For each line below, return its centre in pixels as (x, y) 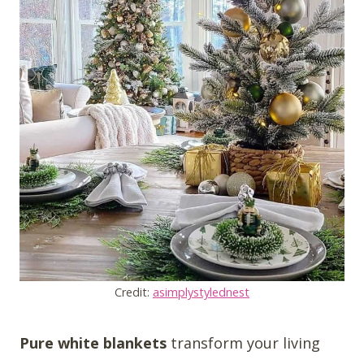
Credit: (134, 292)
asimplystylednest (201, 292)
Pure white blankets (93, 343)
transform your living (243, 343)
